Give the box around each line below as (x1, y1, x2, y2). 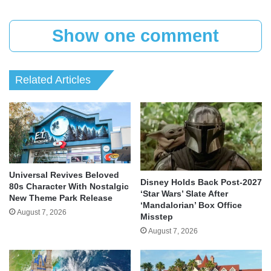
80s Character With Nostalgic (9, 181, 129, 191)
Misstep (140, 212, 173, 222)
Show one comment (52, 26, 219, 45)
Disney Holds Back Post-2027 (140, 177, 262, 188)
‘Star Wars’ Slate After (140, 189, 228, 199)
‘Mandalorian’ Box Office (140, 200, 242, 211)
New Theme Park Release (9, 192, 113, 203)
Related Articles (15, 74, 91, 86)
